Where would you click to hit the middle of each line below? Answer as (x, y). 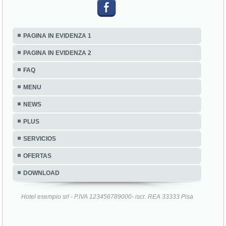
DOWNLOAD (42, 173)
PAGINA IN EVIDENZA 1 (58, 36)
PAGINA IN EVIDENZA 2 (58, 53)
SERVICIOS (40, 139)
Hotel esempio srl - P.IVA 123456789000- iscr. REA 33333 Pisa (107, 197)
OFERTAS (38, 156)
